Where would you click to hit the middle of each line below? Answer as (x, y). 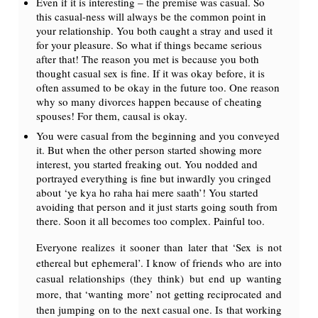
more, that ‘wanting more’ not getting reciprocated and (159, 294)
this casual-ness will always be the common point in (152, 16)
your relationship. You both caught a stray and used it (155, 30)
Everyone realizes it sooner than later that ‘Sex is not (159, 247)
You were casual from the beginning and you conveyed (158, 135)
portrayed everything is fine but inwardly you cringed (154, 178)
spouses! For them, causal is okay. (112, 115)
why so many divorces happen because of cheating (149, 101)
